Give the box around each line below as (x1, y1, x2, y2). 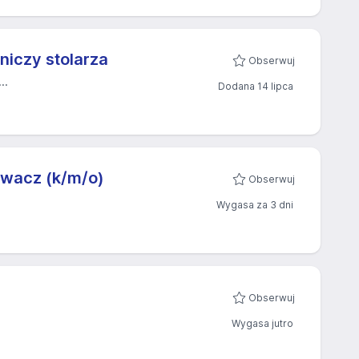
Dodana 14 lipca (218, 80, 293, 92)
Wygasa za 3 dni (216, 199, 293, 211)
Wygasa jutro (232, 317, 293, 329)
